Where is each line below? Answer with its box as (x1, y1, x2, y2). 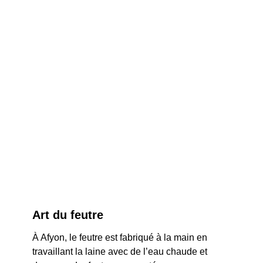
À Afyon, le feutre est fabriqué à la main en (32, 232, 210, 242)
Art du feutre (32, 208, 103, 221)
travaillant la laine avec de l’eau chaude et (32, 247, 210, 257)
